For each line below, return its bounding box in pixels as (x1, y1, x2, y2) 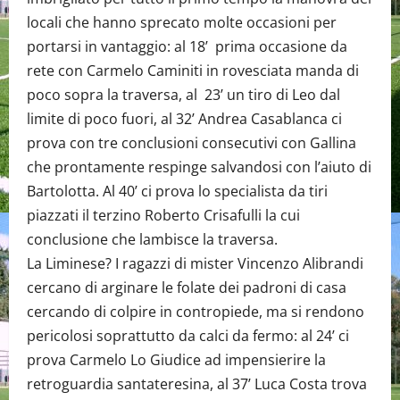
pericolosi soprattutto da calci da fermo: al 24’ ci (27, 326, 349, 346)
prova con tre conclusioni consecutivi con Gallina (27, 133, 356, 153)
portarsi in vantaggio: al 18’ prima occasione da (27, 37, 347, 56)
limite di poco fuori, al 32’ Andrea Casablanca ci (27, 109, 342, 129)
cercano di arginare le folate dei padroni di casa (27, 278, 346, 297)
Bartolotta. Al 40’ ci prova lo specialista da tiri (27, 181, 328, 201)
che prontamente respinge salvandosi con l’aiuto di (27, 157, 371, 177)
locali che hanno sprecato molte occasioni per (27, 12, 337, 32)
